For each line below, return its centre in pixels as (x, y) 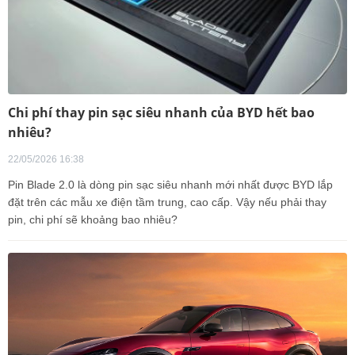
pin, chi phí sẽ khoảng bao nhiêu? (93, 219)
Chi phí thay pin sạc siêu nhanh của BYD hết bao (161, 113)
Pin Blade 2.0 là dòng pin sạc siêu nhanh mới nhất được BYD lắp (170, 185)
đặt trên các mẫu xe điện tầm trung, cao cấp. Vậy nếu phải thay (167, 202)
